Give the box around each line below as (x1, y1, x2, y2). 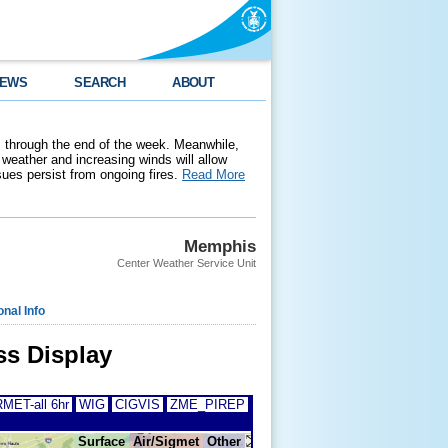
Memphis (184, 236, 256, 256)
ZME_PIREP (170, 397, 245, 412)
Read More (182, 167, 245, 182)
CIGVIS (115, 397, 160, 412)
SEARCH (74, 75, 126, 90)
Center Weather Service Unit (117, 257, 256, 269)
